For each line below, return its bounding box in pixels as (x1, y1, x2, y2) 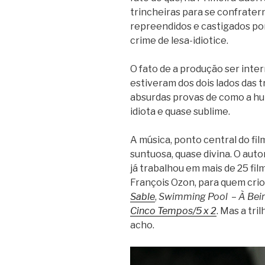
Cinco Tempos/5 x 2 (130, 205, 216, 216)
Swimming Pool (159, 190, 228, 202)
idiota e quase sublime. (130, 105, 230, 117)
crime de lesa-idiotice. (130, 34, 228, 46)
